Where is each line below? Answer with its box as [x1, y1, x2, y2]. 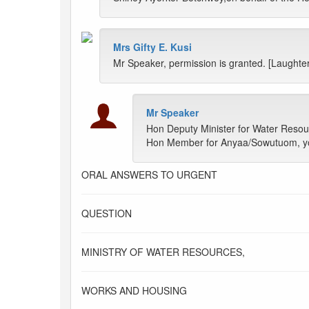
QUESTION [81, 206, 132, 221]
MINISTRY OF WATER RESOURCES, [81, 245, 245, 259]
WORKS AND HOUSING [81, 283, 187, 298]
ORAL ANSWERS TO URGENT [81, 168, 217, 182]
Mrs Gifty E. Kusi [113, 40, 192, 54]
